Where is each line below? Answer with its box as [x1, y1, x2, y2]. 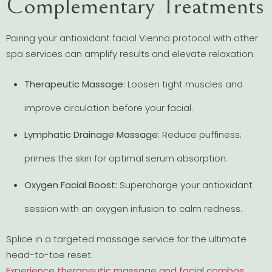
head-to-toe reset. [6, 248, 93, 261]
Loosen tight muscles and [125, 77, 243, 90]
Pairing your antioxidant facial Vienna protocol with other [6, 31, 258, 44]
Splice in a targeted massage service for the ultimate [6, 232, 246, 245]
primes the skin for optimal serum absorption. [24, 152, 228, 165]
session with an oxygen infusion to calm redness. [24, 202, 242, 216]
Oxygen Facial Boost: [24, 178, 117, 192]
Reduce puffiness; [160, 128, 242, 141]
